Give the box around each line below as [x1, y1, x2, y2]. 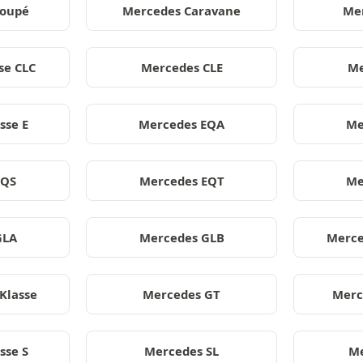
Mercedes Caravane [122, 2, 241, 19]
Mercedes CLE [140, 59, 223, 75]
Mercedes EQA [139, 116, 224, 132]
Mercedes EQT [139, 173, 224, 189]
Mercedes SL [144, 343, 219, 359]
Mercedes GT [143, 286, 220, 302]
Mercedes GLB [139, 229, 224, 246]
